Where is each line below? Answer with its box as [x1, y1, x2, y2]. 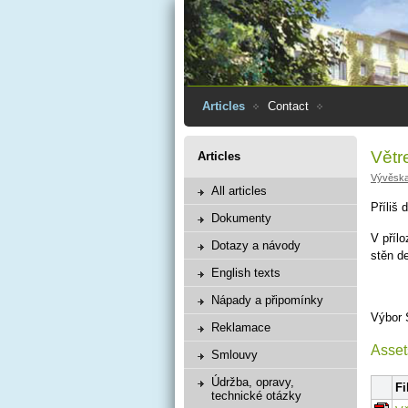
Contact [268, 99, 309, 113]
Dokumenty [211, 211, 271, 225]
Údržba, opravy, [211, 375, 294, 389]
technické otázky [211, 389, 301, 403]
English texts [211, 266, 280, 280]
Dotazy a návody [211, 239, 301, 252]
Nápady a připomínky [211, 293, 323, 307]
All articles [211, 184, 267, 198]
